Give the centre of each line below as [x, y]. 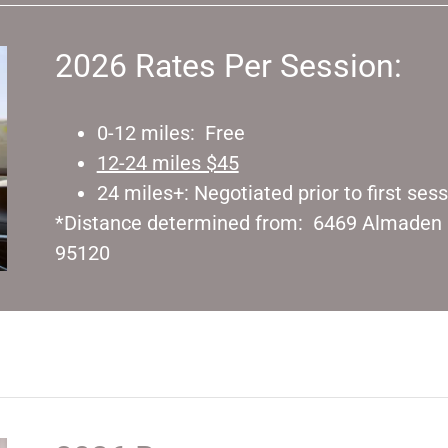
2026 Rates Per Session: [228, 65]
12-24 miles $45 [167, 162]
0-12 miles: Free [170, 132]
